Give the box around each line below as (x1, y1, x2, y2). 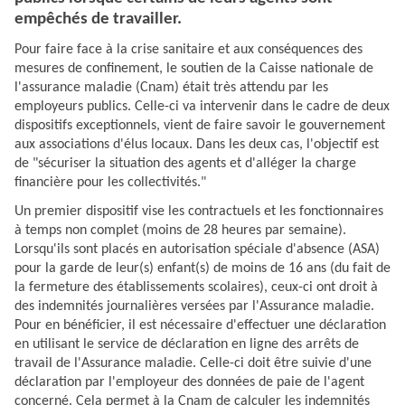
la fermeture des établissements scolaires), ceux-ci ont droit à (14, 279, 378, 295)
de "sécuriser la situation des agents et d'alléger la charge (14, 155, 356, 171)
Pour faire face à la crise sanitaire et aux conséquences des (14, 42, 363, 57)
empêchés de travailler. (14, 11, 189, 29)
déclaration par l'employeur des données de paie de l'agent (14, 374, 364, 390)
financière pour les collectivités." (14, 174, 206, 190)
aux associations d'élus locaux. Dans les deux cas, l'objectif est (14, 137, 379, 152)
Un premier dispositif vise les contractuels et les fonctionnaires (14, 203, 383, 219)
